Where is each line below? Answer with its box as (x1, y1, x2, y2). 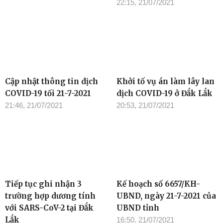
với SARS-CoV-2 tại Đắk (5, 203, 94, 213)
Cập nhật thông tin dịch (5, 76, 98, 86)
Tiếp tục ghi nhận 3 (5, 179, 82, 189)
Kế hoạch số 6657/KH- (116, 179, 200, 189)
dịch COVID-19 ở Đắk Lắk (116, 88, 213, 98)
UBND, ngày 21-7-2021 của (116, 191, 216, 201)
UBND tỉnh (116, 203, 159, 213)
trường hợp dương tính (5, 191, 96, 201)
